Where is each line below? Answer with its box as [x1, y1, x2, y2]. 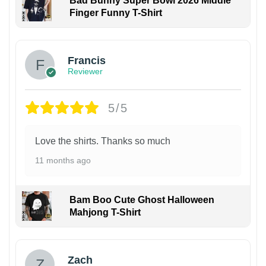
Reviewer [68, 66, 103, 76]
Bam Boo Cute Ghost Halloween [69, 195, 214, 205]
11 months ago [35, 156, 91, 166]
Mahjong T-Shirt [69, 207, 141, 218]
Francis [68, 54, 106, 66]
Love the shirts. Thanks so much [35, 136, 170, 147]
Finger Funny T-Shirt [69, 8, 162, 18]
